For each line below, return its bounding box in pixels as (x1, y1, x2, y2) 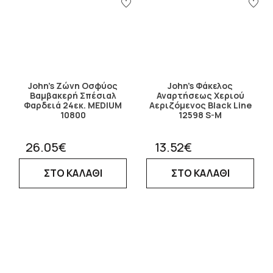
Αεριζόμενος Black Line (149, 99, 252, 112)
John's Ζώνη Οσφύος (28, 80, 118, 92)
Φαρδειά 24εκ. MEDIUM (24, 99, 122, 112)
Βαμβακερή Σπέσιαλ (29, 90, 116, 102)
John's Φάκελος (168, 80, 233, 92)
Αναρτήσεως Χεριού (156, 90, 244, 102)
